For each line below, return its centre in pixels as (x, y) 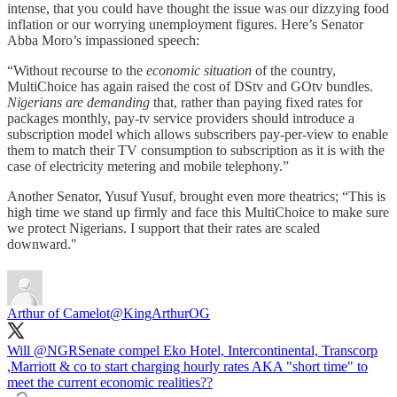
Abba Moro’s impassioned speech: (103, 40)
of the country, (294, 70)
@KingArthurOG (160, 313)
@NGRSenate (74, 350)
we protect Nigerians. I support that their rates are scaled (163, 228)
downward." (44, 244)
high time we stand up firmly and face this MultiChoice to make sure (198, 212)
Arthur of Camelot (58, 313)
